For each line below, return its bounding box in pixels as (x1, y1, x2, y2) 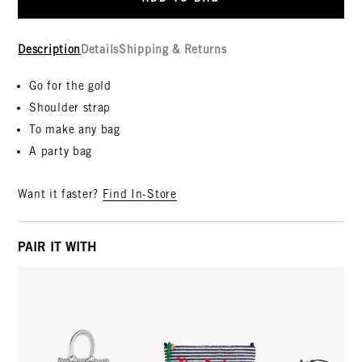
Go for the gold (29, 79, 112, 93)
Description (18, 43, 82, 57)
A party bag (29, 145, 93, 158)
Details (81, 43, 119, 57)
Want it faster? (18, 187, 103, 201)
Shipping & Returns (119, 43, 227, 57)
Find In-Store (102, 187, 177, 201)
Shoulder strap (29, 101, 112, 115)
